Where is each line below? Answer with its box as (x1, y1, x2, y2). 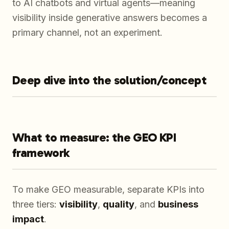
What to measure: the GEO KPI (12, 130, 176, 145)
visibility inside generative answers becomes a (12, 12, 207, 24)
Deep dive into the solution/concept (12, 73, 207, 88)
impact (12, 214, 44, 225)
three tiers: (12, 199, 59, 210)
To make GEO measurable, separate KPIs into (12, 184, 204, 195)
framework (12, 145, 70, 161)
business (158, 199, 198, 210)
